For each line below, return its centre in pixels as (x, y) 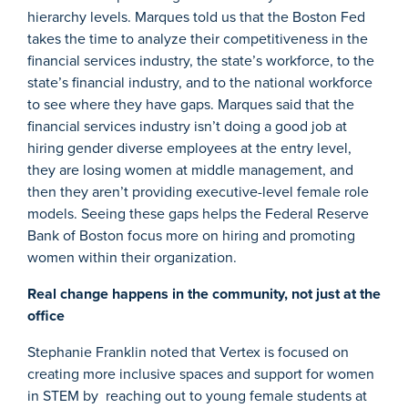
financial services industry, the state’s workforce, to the (201, 61)
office (46, 316)
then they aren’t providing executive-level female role (198, 192)
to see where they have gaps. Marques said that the (191, 105)
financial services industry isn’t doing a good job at (187, 127)
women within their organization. (132, 258)
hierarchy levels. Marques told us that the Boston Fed (196, 17)
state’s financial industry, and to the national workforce (200, 83)
